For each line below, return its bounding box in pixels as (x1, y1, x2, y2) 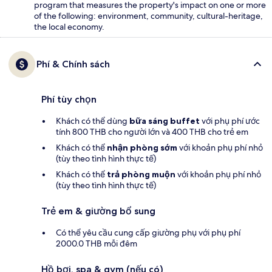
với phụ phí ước (200, 115, 260, 126)
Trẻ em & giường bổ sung (41, 205, 155, 217)
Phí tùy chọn (41, 93, 97, 105)
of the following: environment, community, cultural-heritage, (34, 10, 263, 21)
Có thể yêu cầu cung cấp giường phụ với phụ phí (56, 226, 240, 238)
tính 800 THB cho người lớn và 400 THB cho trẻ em (56, 126, 248, 137)
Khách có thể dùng (56, 115, 129, 126)
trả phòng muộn (107, 168, 175, 180)
